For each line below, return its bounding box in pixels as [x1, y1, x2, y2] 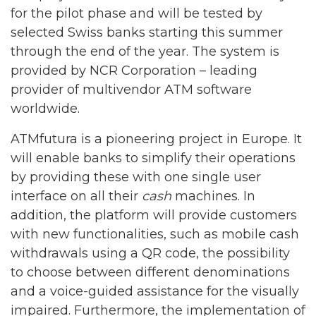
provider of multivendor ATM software [11, 82, 252, 97]
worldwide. [11, 101, 80, 116]
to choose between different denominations [11, 264, 290, 280]
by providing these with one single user [11, 169, 261, 185]
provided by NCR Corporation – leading [11, 63, 257, 78]
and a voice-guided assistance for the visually [11, 283, 299, 299]
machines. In [171, 188, 255, 204]
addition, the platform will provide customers [11, 207, 297, 223]
